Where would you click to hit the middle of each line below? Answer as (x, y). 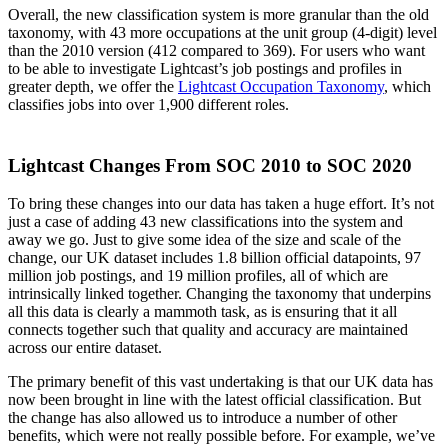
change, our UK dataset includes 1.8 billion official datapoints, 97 (214, 258)
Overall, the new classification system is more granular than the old (218, 14)
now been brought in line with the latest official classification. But (214, 400)
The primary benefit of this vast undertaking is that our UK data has (220, 382)
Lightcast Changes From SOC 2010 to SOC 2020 (210, 165)
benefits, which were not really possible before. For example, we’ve (221, 436)
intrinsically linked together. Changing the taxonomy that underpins (219, 294)
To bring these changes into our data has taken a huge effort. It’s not (221, 204)
